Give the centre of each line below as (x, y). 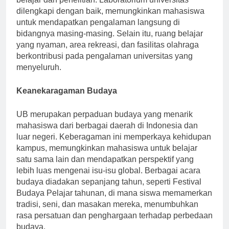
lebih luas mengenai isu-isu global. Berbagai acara (108, 170)
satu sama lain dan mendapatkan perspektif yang (105, 159)
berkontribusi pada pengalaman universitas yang (105, 56)
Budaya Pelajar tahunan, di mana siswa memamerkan (114, 193)
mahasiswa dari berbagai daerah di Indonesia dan (107, 125)
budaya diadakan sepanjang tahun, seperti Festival (109, 181)
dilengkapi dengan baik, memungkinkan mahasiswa (110, 11)
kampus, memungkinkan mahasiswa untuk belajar (107, 148)
